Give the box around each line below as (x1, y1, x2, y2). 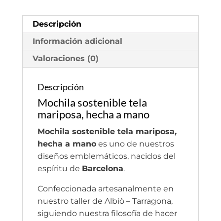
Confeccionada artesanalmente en (37, 184, 174, 193)
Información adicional (32, 36, 122, 46)
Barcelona (81, 163, 123, 173)
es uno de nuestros (96, 139, 174, 148)
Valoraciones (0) (32, 53, 99, 63)
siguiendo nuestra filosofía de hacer (37, 208, 177, 218)
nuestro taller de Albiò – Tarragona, (37, 196, 173, 206)
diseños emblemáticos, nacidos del (37, 151, 176, 161)
